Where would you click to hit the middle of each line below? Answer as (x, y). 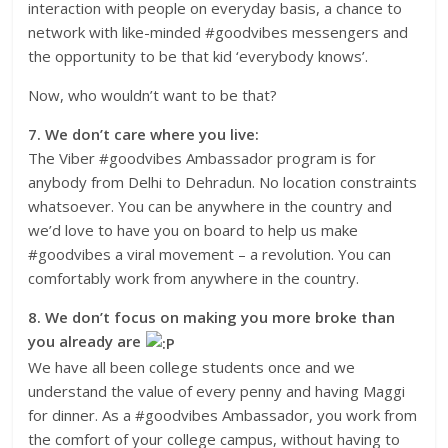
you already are (87, 341)
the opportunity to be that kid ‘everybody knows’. (198, 56)
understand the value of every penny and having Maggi (217, 390)
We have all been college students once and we (192, 366)
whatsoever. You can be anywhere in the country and (210, 206)
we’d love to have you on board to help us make (193, 230)
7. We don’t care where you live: (144, 134)
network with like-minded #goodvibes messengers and (218, 32)
